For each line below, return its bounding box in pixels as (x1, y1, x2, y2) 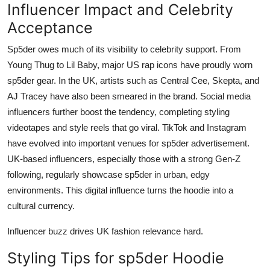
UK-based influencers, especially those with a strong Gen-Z (7, 154, 240, 165)
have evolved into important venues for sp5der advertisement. (7, 138, 250, 149)
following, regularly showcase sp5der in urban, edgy (7, 169, 210, 180)
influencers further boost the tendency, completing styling (7, 107, 230, 118)
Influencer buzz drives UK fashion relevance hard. (7, 226, 203, 237)
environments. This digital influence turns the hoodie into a (7, 185, 233, 196)
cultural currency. (7, 201, 75, 212)
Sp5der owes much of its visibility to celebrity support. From (7, 44, 241, 55)
